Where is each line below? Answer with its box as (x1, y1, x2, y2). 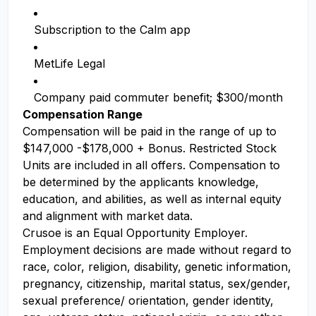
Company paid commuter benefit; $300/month (34, 90, 283, 104)
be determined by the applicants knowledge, (23, 175, 259, 189)
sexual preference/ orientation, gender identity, (23, 293, 274, 308)
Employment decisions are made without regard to (23, 243, 291, 257)
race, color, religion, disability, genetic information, (23, 260, 291, 274)
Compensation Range (23, 107, 142, 121)
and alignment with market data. (23, 209, 193, 223)
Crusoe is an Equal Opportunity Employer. (23, 226, 248, 240)
